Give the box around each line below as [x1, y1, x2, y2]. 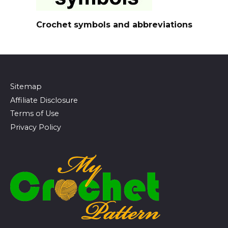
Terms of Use [10, 109, 59, 119]
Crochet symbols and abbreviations [36, 19, 192, 30]
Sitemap [10, 81, 42, 91]
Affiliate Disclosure [10, 95, 78, 105]
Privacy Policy [10, 123, 61, 132]
